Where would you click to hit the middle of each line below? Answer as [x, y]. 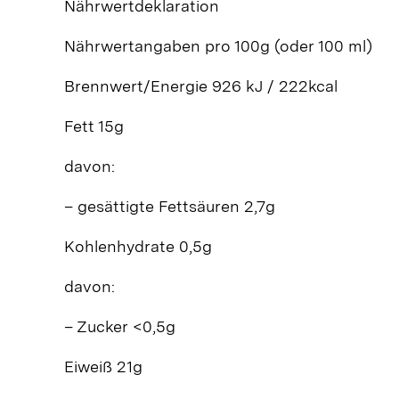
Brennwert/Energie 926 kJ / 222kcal [200, 85]
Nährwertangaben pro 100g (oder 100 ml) [218, 45]
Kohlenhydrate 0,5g [138, 246]
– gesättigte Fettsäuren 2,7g [169, 206]
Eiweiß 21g [103, 366]
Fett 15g [94, 126]
